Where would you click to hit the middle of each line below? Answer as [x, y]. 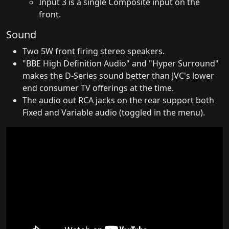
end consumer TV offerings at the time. [98, 88]
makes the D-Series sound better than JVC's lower [118, 75]
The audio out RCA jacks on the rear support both [118, 100]
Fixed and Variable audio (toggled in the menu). [114, 112]
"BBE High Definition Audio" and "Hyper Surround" [121, 63]
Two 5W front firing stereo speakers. [94, 51]
